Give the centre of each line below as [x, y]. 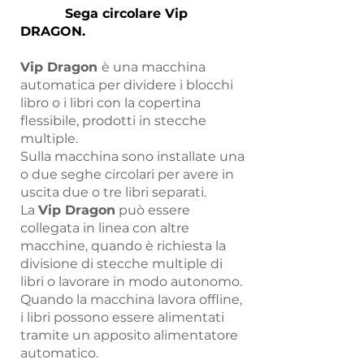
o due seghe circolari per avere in [127, 174]
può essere [153, 210]
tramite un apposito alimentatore [129, 335]
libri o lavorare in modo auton [115, 282]
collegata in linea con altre [105, 228]
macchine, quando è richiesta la [123, 246]
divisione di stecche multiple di [121, 264]
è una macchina [154, 67]
